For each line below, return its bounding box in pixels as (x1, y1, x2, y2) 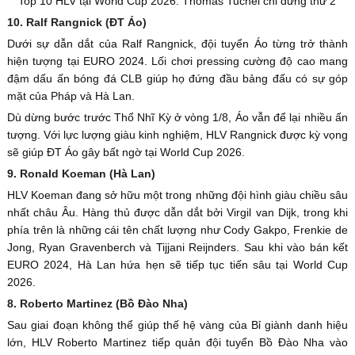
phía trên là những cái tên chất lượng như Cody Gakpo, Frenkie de (6, 223, 349, 236)
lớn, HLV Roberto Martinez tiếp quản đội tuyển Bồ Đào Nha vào (6, 335, 349, 349)
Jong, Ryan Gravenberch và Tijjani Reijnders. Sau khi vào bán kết (6, 240, 349, 254)
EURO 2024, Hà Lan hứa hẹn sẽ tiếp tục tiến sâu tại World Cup (6, 258, 349, 271)
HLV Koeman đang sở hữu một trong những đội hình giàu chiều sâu (6, 188, 349, 201)
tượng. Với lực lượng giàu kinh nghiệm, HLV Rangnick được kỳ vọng (6, 128, 349, 141)
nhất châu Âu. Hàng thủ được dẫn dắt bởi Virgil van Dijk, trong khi (6, 205, 349, 219)
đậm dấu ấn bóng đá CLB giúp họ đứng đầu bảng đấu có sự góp (6, 71, 349, 85)
